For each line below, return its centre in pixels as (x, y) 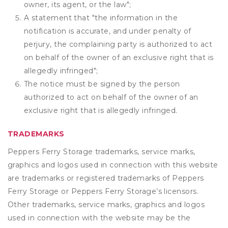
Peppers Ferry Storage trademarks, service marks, (102, 152)
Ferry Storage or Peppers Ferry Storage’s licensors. (103, 191)
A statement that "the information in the (101, 18)
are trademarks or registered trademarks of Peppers (106, 178)
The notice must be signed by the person (102, 84)
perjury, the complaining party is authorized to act (118, 44)
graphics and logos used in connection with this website (113, 165)
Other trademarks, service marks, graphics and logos (106, 205)
